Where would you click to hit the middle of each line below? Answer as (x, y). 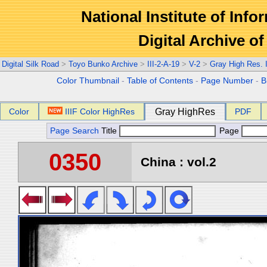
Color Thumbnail (88, 81)
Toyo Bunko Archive (103, 64)
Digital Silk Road (30, 64)
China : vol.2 (178, 162)
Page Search (74, 131)
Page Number (227, 81)
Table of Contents (160, 81)
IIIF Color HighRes (100, 111)
